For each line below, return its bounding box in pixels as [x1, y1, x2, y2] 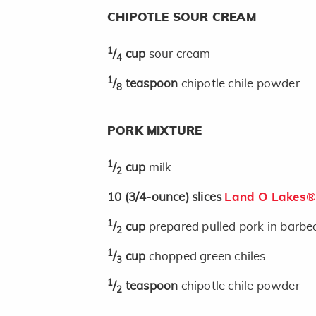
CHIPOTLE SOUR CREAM [107, 11, 256, 24]
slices [192, 191, 225, 204]
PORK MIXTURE [107, 125, 202, 138]
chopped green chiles [148, 250, 266, 263]
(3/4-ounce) [124, 191, 193, 204]
